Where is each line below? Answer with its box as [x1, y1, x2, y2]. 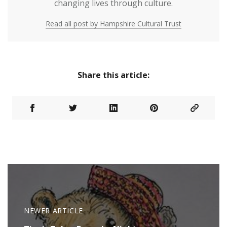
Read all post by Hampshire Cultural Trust [46, 18, 181, 28]
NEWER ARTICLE [24, 206, 83, 216]
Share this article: [78, 69, 149, 81]
